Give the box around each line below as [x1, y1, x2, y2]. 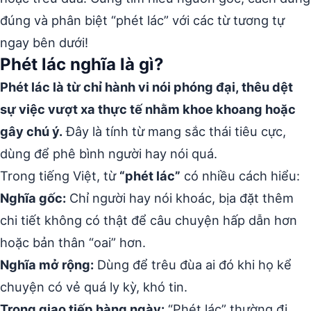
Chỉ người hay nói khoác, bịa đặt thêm [66, 190, 294, 205]
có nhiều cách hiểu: [180, 168, 300, 183]
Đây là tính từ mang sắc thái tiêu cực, [62, 124, 286, 139]
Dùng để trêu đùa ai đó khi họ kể [94, 257, 292, 272]
